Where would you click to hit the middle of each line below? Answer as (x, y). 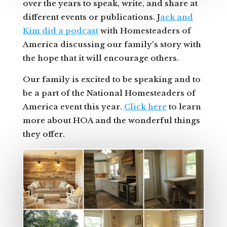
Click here (145, 106)
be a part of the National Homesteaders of (109, 93)
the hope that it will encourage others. (101, 58)
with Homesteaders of (144, 30)
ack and (176, 17)
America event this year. (73, 106)
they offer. (44, 134)
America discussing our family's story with (112, 44)
